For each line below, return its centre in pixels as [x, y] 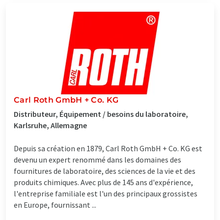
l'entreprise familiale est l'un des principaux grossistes [106, 193]
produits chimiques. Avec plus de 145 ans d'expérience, [103, 182]
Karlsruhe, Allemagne [50, 125]
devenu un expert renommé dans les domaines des [97, 159]
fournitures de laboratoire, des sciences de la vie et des [105, 171]
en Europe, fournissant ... [55, 205]
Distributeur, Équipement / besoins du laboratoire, [101, 114]
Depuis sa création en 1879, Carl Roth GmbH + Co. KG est [108, 148]
